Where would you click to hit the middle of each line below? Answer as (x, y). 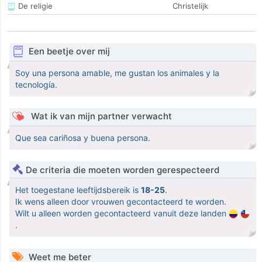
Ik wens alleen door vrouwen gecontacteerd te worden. (121, 202)
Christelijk (190, 6)
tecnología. (36, 85)
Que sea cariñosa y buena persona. (83, 138)
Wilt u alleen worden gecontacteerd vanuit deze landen (122, 213)
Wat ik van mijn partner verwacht (100, 116)
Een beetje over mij (69, 51)
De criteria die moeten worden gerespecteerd (123, 170)
